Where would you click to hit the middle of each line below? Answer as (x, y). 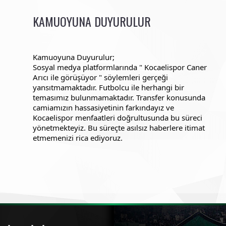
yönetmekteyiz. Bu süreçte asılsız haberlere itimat (119, 128)
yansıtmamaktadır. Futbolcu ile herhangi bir (108, 87)
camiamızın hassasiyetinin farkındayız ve (103, 107)
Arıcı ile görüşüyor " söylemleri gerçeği (100, 77)
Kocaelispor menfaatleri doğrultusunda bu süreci (117, 118)
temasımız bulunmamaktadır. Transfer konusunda (119, 97)
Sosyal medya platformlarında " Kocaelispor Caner (120, 67)
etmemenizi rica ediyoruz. (77, 138)
